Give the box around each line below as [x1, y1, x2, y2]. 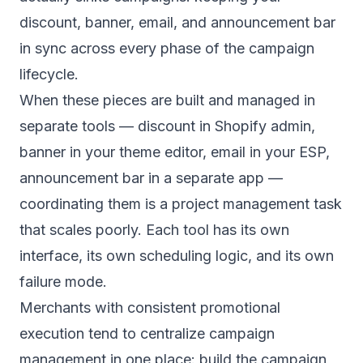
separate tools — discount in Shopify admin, [19, 117, 315, 135]
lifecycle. [19, 66, 79, 83]
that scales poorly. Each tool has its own [19, 221, 289, 238]
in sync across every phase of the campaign [19, 40, 314, 57]
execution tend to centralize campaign [19, 325, 275, 342]
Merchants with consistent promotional [19, 299, 280, 316]
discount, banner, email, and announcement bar [19, 14, 335, 31]
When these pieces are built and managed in [19, 92, 315, 109]
